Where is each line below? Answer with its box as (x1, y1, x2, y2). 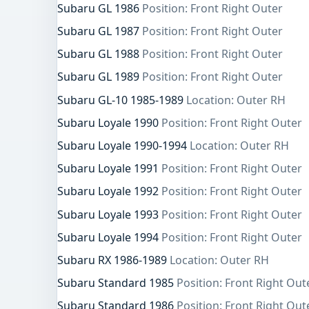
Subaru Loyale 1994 (57, 229, 161, 245)
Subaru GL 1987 (57, 23, 142, 39)
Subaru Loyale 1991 (57, 161, 161, 177)
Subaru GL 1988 (57, 46, 142, 62)
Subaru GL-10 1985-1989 (57, 92, 186, 108)
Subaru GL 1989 (57, 69, 142, 85)
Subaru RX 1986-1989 (57, 252, 170, 268)
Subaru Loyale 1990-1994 (57, 138, 190, 154)
